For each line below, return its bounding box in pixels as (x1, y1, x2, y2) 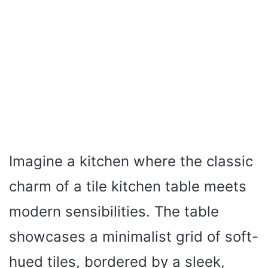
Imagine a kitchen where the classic (9, 152, 253, 170)
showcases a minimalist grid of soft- (9, 227, 258, 245)
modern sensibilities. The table (9, 202, 219, 220)
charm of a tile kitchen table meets (9, 177, 246, 195)
